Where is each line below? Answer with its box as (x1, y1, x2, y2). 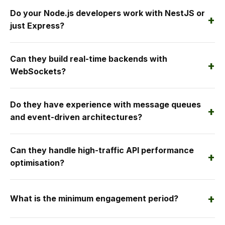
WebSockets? (10, 66, 66, 77)
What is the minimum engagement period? (10, 193, 178, 204)
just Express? (10, 21, 64, 31)
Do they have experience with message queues (10, 99, 201, 110)
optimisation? (10, 158, 64, 168)
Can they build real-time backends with (10, 54, 167, 64)
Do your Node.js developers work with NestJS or (10, 8, 205, 19)
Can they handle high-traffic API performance (10, 145, 194, 156)
